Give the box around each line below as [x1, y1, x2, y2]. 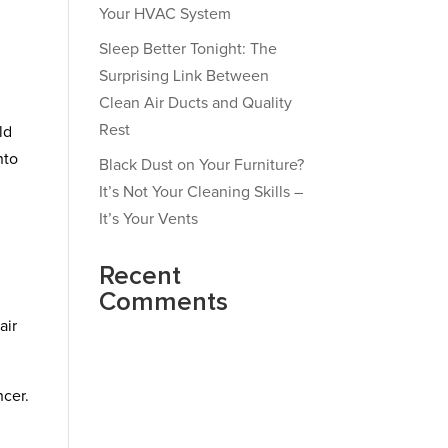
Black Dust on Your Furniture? [98, 157, 304, 173]
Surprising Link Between [98, 68, 269, 84]
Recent [98, 263, 181, 289]
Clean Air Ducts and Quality [98, 95, 292, 111]
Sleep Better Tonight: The [98, 41, 277, 57]
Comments [98, 289, 228, 315]
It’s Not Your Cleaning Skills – [98, 184, 303, 200]
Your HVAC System [98, 6, 231, 22]
